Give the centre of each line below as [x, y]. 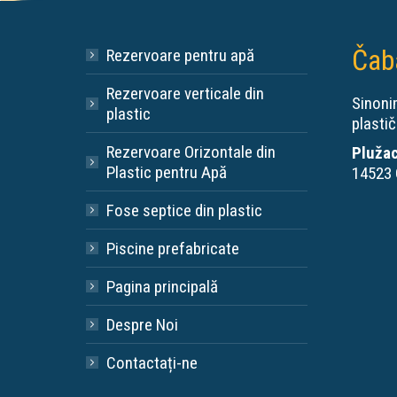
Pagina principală [162, 286]
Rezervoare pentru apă [180, 55]
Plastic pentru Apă [167, 172]
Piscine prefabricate [173, 248]
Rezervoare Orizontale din [191, 152]
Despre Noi [142, 324]
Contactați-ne [152, 362]
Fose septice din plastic [184, 210]
